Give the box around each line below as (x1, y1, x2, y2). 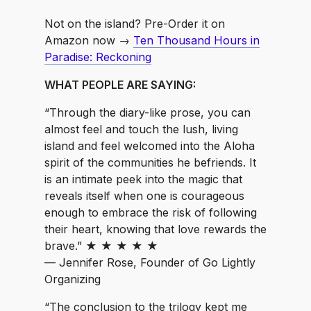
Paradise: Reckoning (44, 50, 151, 64)
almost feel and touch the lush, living (44, 122, 238, 136)
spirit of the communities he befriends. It (44, 155, 256, 169)
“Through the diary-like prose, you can (44, 106, 251, 119)
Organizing (44, 272, 101, 286)
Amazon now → (44, 33, 133, 47)
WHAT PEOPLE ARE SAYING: (44, 78, 196, 92)
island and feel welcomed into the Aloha (44, 139, 255, 153)
